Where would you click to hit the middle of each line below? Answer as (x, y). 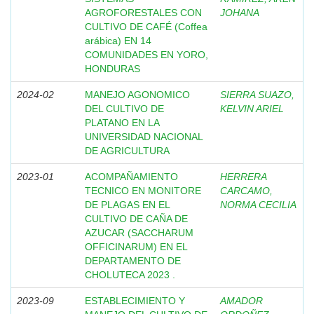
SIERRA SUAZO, (257, 95)
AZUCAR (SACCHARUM (139, 233)
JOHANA (240, 13)
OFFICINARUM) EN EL (136, 247)
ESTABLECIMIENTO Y (135, 301)
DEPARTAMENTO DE (133, 261)
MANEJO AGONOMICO (137, 95)
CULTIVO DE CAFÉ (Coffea (146, 27)
